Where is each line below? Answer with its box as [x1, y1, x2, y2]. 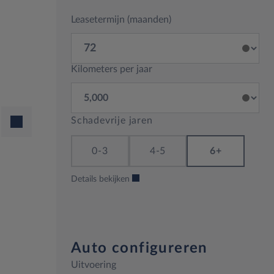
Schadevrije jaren [71, 116, 153, 125]
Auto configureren [71, 241, 208, 256]
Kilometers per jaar [71, 64, 152, 74]
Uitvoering [71, 260, 116, 270]
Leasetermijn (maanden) [71, 15, 171, 24]
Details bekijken [71, 175, 130, 183]
